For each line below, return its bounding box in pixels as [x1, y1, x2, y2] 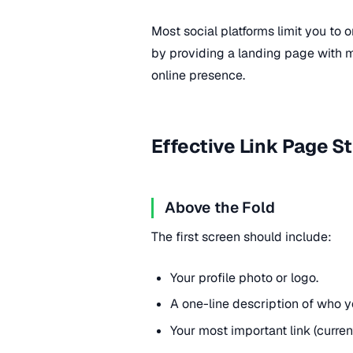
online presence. [151, 67, 245, 84]
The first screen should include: [151, 228, 332, 245]
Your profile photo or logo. [170, 269, 318, 286]
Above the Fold [165, 198, 276, 218]
